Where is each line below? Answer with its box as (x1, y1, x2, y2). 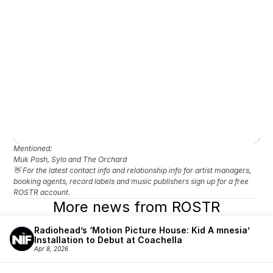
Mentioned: (13, 144, 54, 153)
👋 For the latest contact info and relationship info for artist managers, (13, 166, 252, 175)
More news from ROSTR (53, 198, 220, 216)
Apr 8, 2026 (34, 245, 68, 252)
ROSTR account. (13, 188, 71, 197)
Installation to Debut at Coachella (34, 235, 182, 245)
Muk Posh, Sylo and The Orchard (13, 155, 127, 164)
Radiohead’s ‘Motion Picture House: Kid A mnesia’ (34, 225, 250, 235)
